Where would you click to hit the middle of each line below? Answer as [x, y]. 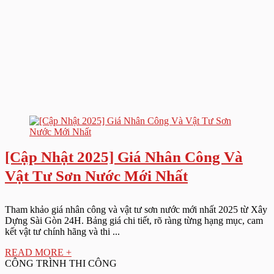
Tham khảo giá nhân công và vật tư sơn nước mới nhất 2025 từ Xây [136, 209]
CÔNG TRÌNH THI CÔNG [61, 263]
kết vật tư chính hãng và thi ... [62, 231]
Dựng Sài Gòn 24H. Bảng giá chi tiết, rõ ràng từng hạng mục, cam [134, 220]
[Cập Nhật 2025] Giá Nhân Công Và [124, 157]
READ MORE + [38, 252]
